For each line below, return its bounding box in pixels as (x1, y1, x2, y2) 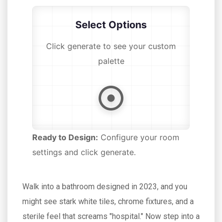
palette (98, 56, 124, 66)
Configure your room (98, 132, 179, 142)
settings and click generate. (32, 147, 136, 157)
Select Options (75, 19, 147, 31)
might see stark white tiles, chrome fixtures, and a (22, 197, 194, 206)
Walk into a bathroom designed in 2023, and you (22, 182, 187, 191)
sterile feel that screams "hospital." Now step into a (22, 212, 200, 221)
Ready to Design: (32, 132, 98, 142)
